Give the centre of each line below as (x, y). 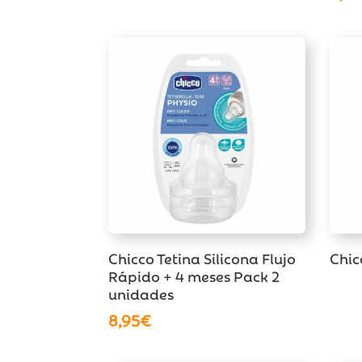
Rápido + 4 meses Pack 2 (194, 275)
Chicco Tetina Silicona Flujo (202, 257)
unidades (141, 293)
